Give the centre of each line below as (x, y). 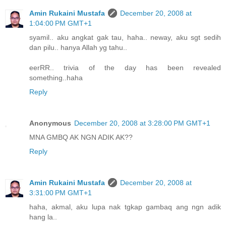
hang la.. (43, 217)
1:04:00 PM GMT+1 (61, 23)
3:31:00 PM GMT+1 (61, 193)
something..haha (56, 78)
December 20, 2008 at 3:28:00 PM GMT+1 (142, 123)
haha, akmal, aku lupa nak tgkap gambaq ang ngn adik (125, 207)
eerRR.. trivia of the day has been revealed (125, 68)
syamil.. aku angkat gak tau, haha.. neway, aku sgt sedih (125, 38)
